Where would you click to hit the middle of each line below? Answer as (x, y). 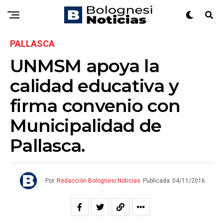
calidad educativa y (95, 86)
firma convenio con (95, 106)
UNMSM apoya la (85, 66)
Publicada (156, 181)
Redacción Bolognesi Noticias (98, 181)
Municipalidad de (86, 125)
